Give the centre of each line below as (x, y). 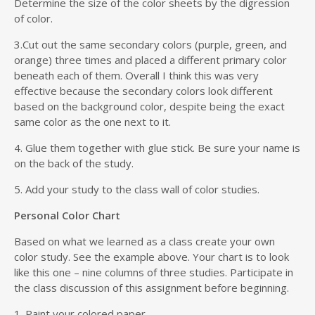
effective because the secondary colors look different (143, 91)
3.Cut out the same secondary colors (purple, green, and (150, 45)
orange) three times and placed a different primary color (150, 60)
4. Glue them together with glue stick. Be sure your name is (157, 148)
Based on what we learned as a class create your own (144, 242)
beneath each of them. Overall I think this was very (136, 76)
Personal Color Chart (67, 216)
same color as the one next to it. (92, 122)
